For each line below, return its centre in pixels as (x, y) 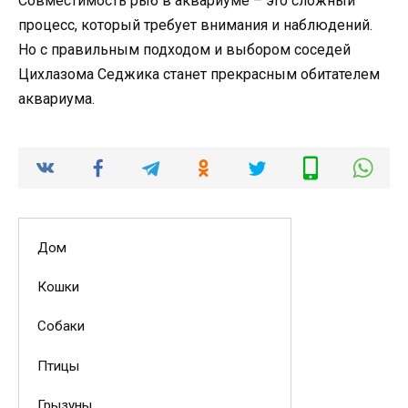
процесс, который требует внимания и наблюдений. (195, 25)
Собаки (61, 326)
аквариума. (56, 99)
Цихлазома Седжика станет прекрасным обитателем (199, 75)
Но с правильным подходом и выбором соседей (184, 50)
